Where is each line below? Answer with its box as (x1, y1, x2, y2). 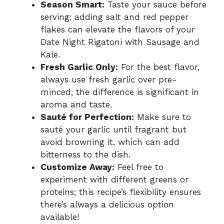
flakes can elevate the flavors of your (40, 24, 195, 34)
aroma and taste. (40, 99, 112, 109)
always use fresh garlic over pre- (40, 74, 177, 84)
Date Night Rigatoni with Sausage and (40, 36, 199, 47)
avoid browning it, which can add (40, 136, 179, 147)
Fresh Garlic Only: (40, 61, 118, 72)
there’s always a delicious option (40, 199, 174, 209)
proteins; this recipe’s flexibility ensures (40, 186, 201, 197)
